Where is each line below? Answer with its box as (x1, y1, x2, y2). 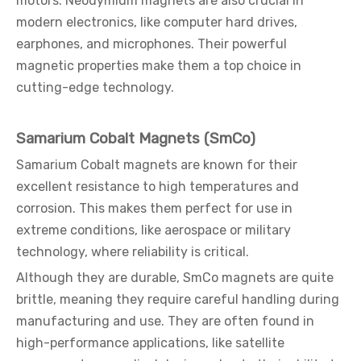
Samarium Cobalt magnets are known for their (16, 157, 297, 172)
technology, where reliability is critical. (16, 244, 249, 259)
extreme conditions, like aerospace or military (16, 222, 291, 238)
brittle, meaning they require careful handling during (16, 292, 339, 307)
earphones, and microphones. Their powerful (16, 36, 287, 52)
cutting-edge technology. (16, 80, 174, 95)
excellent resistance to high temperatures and (16, 179, 299, 194)
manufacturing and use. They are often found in (16, 313, 314, 329)
